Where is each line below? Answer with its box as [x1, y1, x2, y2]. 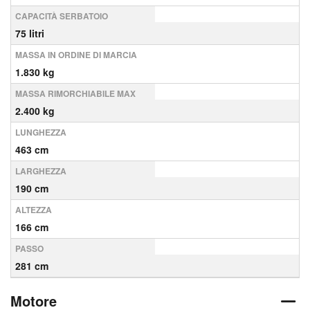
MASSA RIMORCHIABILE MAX [15, 87, 136, 100]
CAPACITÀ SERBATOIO [15, 10, 108, 22]
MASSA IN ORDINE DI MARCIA [15, 48, 137, 61]
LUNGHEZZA [15, 126, 66, 138]
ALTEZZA [15, 203, 52, 216]
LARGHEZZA [15, 165, 66, 177]
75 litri [15, 26, 44, 40]
